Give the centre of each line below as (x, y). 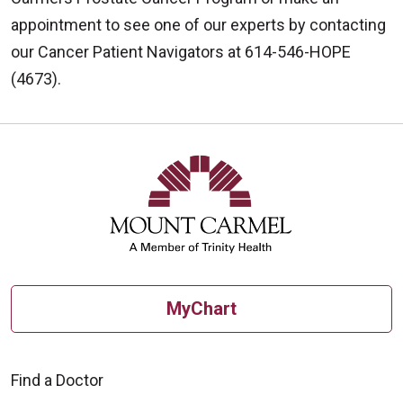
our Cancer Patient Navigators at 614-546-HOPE (181, 51)
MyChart (201, 309)
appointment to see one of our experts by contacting (198, 24)
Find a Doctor (57, 380)
